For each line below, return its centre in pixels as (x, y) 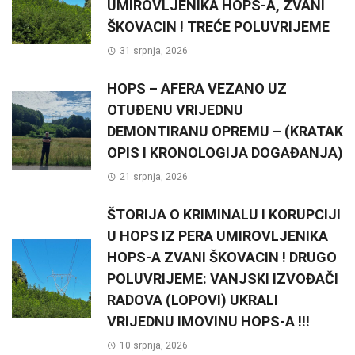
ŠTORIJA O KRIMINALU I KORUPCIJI (224, 214)
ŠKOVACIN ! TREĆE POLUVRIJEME (218, 26)
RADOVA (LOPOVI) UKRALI (193, 300)
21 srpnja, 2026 (153, 176)
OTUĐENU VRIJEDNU (175, 109)
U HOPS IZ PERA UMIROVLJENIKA (218, 235)
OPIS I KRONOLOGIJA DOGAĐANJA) (225, 152)
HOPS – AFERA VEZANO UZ (197, 88)
